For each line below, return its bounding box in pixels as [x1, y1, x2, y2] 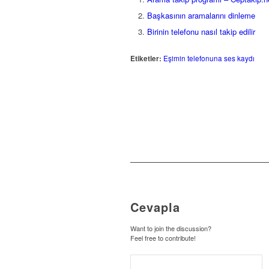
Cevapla [130, 198, 180, 216]
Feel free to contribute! [130, 233, 196, 243]
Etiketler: [130, 53, 162, 64]
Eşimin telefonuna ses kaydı [163, 53, 255, 64]
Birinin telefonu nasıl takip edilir [147, 26, 255, 38]
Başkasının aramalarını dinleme [147, 10, 255, 22]
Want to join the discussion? [130, 223, 211, 234]
